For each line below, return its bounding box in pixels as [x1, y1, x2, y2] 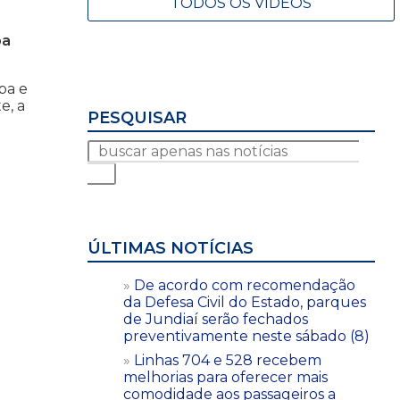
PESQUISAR [87, 107, 187, 128]
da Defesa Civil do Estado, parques [123, 293, 366, 311]
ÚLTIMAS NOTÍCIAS [87, 237, 254, 258]
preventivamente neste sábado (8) [123, 327, 370, 345]
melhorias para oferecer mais [123, 368, 328, 386]
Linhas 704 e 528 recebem [134, 351, 321, 369]
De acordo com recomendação [134, 276, 355, 294]
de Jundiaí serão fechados [123, 310, 308, 328]
